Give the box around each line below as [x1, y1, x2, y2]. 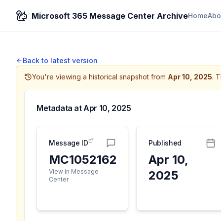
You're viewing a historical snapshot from [32, 73, 166, 81]
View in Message [49, 168, 99, 175]
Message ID [49, 139, 88, 147]
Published [148, 139, 182, 147]
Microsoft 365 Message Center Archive [32, 11, 188, 21]
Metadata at [37, 103, 84, 113]
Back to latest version [23, 56, 98, 65]
